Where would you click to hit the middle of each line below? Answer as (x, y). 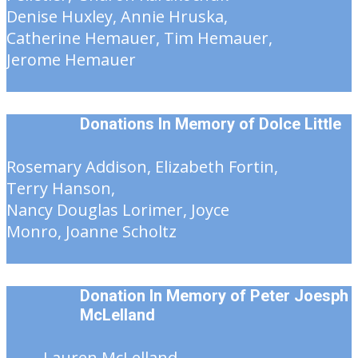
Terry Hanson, (61, 189)
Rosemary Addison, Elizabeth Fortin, (142, 167)
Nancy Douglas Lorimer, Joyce (118, 210)
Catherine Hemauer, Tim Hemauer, (139, 38)
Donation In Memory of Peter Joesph (214, 296)
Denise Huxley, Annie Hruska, (117, 17)
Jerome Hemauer (71, 60)
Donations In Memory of (169, 124)
